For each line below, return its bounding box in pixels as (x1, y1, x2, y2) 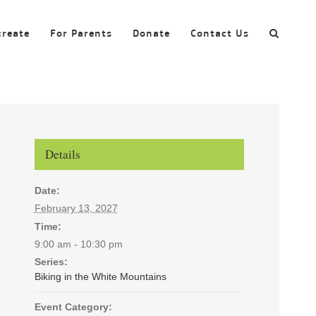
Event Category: (34, 300, 112, 312)
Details (44, 145, 80, 162)
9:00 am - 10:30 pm (34, 238, 123, 250)
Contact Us (190, 27, 249, 39)
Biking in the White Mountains (34, 270, 166, 282)
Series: (34, 255, 68, 267)
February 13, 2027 (34, 202, 118, 214)
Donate (133, 27, 170, 39)
